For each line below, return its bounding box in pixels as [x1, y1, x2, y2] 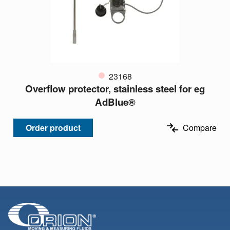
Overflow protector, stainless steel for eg [25, 82, 205, 96]
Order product [26, 122, 81, 134]
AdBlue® [94, 95, 136, 109]
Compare [183, 122, 217, 134]
